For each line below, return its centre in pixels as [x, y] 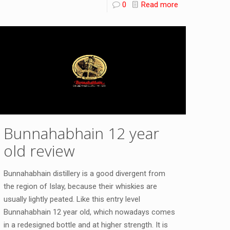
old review [40, 151]
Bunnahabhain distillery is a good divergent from [85, 174]
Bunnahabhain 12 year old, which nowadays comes [90, 212]
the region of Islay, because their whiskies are [81, 187]
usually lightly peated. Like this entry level [72, 199]
